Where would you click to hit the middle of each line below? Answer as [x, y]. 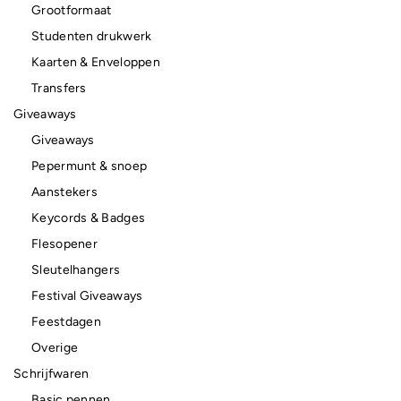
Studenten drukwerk [92, 36]
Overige [55, 347]
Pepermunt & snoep [90, 166]
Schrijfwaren [51, 373]
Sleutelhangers [76, 269]
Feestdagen [66, 321]
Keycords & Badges [89, 218]
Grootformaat [72, 10]
